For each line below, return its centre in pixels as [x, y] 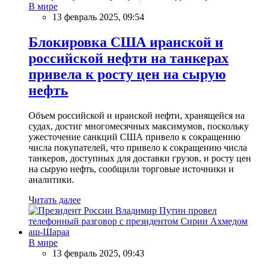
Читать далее [55, 199]
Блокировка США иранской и [126, 42]
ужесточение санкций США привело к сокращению [134, 137]
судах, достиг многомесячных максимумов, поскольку [139, 126]
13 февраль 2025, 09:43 [98, 253]
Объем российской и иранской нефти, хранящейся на [137, 115]
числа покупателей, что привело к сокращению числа [138, 147]
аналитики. [51, 179]
